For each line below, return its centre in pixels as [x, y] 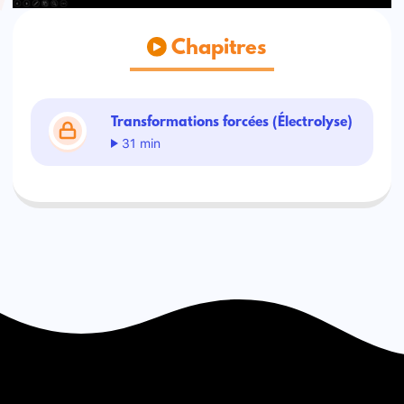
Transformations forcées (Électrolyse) [232, 122]
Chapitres [217, 49]
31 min [140, 142]
